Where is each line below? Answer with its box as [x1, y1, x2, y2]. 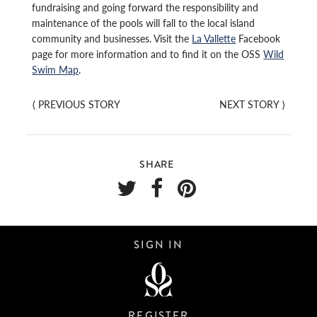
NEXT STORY [219, 96, 279, 111]
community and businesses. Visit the [32, 30, 192, 45]
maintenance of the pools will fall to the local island [32, 15, 255, 30]
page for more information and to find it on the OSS [32, 46, 264, 61]
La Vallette [192, 30, 236, 45]
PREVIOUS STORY [38, 96, 121, 111]
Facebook [236, 30, 281, 45]
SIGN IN [134, 237, 183, 253]
